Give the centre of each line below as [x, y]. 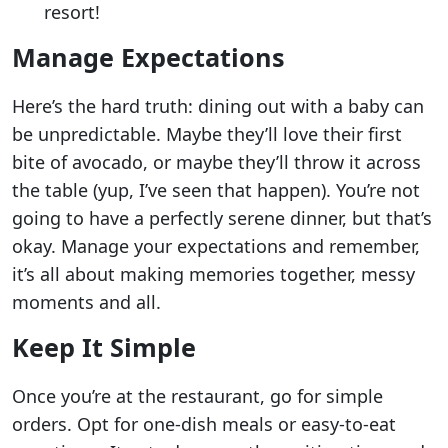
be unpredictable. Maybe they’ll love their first [207, 133]
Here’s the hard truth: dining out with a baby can [218, 105]
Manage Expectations [148, 56]
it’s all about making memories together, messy [213, 273]
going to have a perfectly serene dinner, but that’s [222, 217]
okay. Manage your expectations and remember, [216, 245]
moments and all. [86, 301]
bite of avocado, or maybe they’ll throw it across [216, 161]
